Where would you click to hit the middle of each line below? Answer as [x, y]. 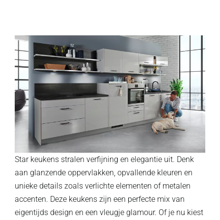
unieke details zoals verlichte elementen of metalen [103, 186]
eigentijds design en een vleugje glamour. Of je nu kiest [109, 212]
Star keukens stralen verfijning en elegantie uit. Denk [104, 159]
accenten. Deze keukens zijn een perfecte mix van [100, 199]
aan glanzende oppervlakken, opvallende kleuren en [104, 172]
